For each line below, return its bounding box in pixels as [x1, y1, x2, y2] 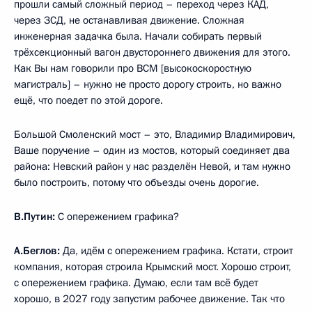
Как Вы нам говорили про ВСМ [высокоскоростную [14, 61, 251, 75]
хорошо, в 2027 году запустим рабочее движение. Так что [14, 291, 285, 306]
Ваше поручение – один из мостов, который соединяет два [14, 143, 290, 157]
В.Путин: [14, 209, 55, 224]
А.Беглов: [14, 243, 60, 258]
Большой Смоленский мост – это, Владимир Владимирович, [14, 127, 295, 141]
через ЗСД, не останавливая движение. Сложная [14, 13, 244, 27]
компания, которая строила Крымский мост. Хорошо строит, [14, 259, 291, 274]
